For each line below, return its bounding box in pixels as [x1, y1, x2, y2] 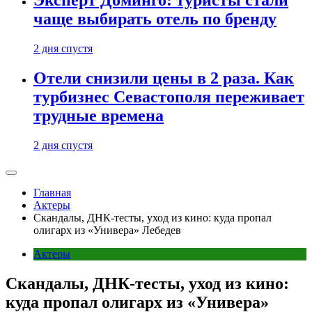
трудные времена [33, 107, 164, 125]
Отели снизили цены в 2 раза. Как [33, 69, 294, 88]
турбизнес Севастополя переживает [33, 88, 304, 107]
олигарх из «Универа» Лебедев [33, 224, 181, 236]
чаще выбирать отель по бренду [33, 10, 276, 29]
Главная [33, 187, 71, 198]
